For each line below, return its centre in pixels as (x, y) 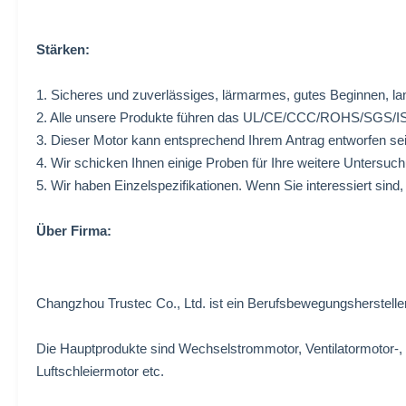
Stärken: (63, 49)
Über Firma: (74, 231)
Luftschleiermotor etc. (100, 371)
